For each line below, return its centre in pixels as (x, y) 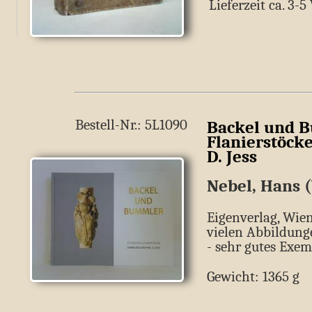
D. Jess (232, 156)
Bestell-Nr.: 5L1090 (131, 125)
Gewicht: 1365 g (253, 277)
